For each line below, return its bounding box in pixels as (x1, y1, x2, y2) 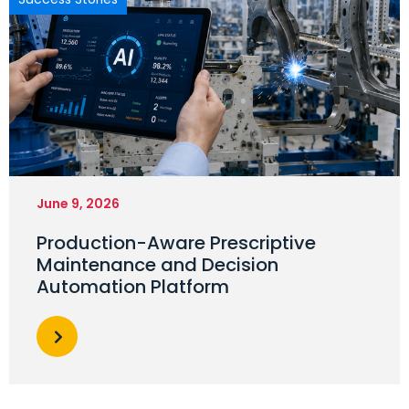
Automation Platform (37, 274, 229, 300)
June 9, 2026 (37, 194, 120, 214)
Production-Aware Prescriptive (37, 230, 316, 257)
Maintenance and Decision (37, 252, 278, 278)
